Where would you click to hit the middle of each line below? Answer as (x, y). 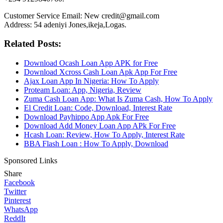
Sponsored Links (31, 161)
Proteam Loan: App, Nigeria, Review (83, 90)
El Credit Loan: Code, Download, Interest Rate (98, 108)
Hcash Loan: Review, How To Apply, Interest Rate (104, 135)
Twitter (15, 192)
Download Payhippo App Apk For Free (86, 117)
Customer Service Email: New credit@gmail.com (82, 15)
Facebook (19, 183)
